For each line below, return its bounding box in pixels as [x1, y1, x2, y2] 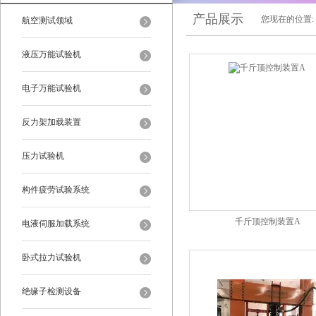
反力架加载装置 [22, 117, 81, 127]
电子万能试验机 [22, 83, 81, 93]
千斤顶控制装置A [235, 217, 300, 226]
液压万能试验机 [22, 49, 81, 59]
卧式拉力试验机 [22, 253, 81, 262]
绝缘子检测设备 [22, 286, 81, 296]
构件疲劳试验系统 [22, 185, 90, 195]
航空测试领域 [22, 16, 73, 25]
